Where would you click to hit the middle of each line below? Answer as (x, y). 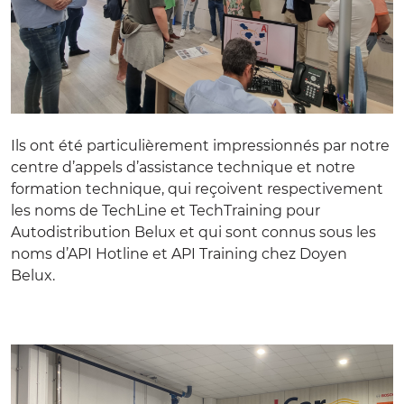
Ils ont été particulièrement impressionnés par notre (200, 145)
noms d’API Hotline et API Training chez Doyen (179, 253)
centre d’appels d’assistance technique (152, 167)
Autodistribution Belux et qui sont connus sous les (193, 232)
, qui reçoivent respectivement (272, 188)
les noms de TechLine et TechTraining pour (165, 210)
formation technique (86, 188)
